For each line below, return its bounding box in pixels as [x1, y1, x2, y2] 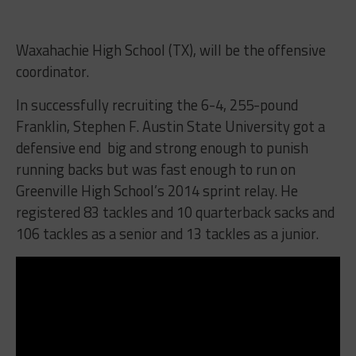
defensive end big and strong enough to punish [15, 137, 308, 160]
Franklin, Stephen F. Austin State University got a [15, 115, 325, 138]
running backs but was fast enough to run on [15, 158, 296, 181]
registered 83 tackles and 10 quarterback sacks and [15, 201, 335, 224]
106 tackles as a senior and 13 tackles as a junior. [15, 222, 319, 246]
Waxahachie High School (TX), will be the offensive [15, 39, 326, 62]
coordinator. [15, 60, 89, 83]
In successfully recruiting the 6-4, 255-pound [15, 94, 298, 117]
